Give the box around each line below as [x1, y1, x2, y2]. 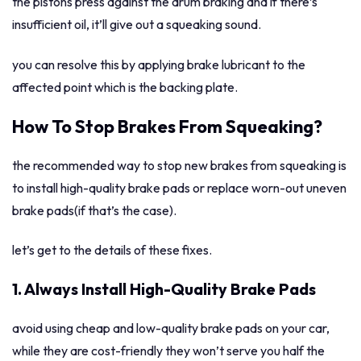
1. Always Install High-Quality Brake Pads [12, 279, 316, 300]
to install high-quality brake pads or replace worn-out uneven [12, 179, 346, 196]
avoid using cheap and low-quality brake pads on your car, [12, 320, 330, 337]
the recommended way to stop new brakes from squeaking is [12, 156, 346, 173]
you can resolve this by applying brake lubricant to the [12, 56, 305, 73]
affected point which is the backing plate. [12, 78, 238, 95]
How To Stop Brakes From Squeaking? [12, 114, 322, 138]
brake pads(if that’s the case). [12, 201, 176, 218]
